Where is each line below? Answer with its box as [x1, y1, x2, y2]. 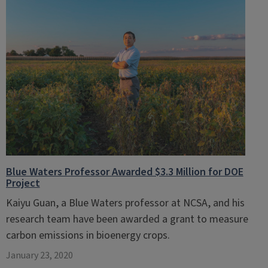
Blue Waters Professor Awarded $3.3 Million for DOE [5, 165, 243, 179]
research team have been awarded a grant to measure [5, 212, 248, 227]
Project [5, 176, 40, 191]
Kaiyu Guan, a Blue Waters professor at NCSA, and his [5, 196, 245, 211]
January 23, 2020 [5, 249, 73, 262]
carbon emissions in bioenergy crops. [5, 228, 170, 243]
